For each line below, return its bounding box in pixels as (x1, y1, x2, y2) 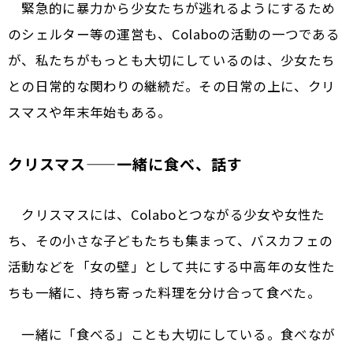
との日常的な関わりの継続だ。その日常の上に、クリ (8, 76, 336, 96)
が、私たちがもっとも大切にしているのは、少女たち (8, 50, 336, 70)
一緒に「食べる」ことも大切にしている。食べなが (8, 325, 336, 344)
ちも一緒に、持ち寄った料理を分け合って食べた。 (8, 283, 321, 303)
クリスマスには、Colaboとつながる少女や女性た (8, 205, 325, 225)
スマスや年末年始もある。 (8, 102, 172, 122)
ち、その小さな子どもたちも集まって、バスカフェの (8, 231, 333, 251)
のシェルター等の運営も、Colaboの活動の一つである (8, 24, 340, 44)
